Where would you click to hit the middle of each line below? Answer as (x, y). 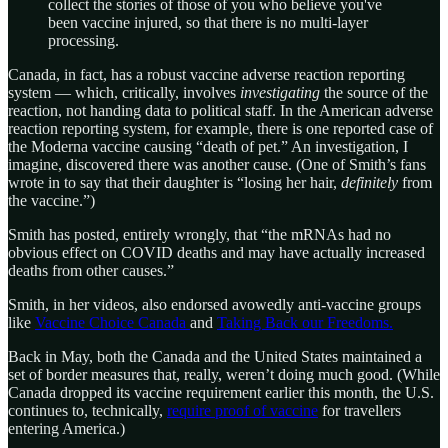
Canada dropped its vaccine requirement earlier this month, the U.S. (221, 392)
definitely (369, 182)
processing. (83, 40)
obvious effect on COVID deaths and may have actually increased (216, 252)
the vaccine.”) (51, 200)
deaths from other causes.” (91, 270)
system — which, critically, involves (124, 92)
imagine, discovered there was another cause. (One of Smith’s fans (217, 164)
